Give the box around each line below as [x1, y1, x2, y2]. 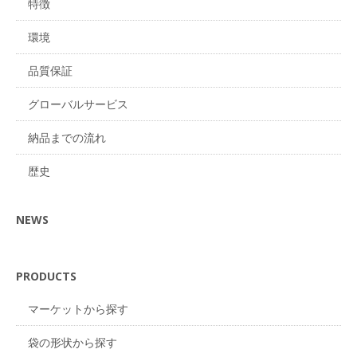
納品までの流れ [28, 130, 106, 146]
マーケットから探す [28, 301, 128, 317]
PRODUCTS [16, 269, 76, 284]
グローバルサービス [28, 96, 128, 112]
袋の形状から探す [28, 335, 117, 351]
